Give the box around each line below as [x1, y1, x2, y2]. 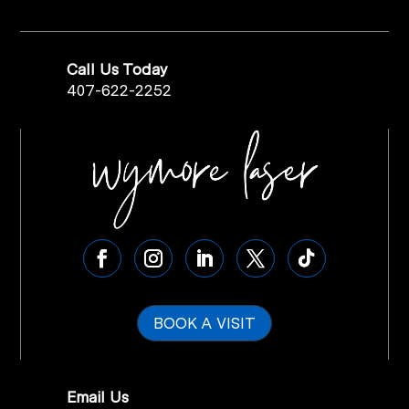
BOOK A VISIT [153, 314, 256, 333]
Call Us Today [66, 59, 168, 79]
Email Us [66, 388, 129, 407]
